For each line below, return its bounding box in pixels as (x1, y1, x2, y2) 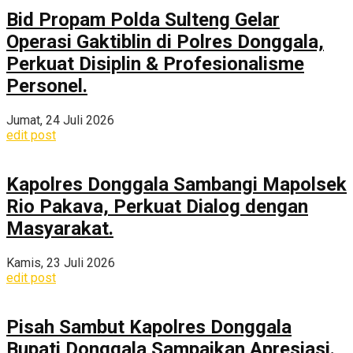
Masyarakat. (6, 217, 113, 240)
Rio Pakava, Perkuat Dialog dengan (6, 195, 308, 217)
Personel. (6, 75, 87, 98)
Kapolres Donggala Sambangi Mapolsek (6, 173, 347, 195)
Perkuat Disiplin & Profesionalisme (6, 53, 304, 76)
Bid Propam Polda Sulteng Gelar (6, 9, 280, 32)
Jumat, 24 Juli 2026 (6, 112, 114, 128)
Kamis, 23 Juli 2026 (6, 255, 115, 270)
